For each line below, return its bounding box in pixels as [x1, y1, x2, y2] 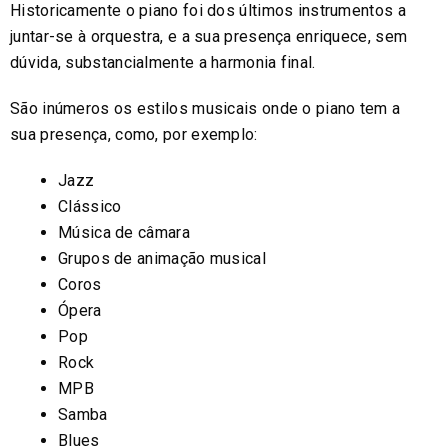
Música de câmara [58, 222, 190, 242]
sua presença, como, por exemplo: [10, 124, 258, 144]
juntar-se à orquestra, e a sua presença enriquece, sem [10, 26, 408, 46]
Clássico [58, 196, 122, 216]
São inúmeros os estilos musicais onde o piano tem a [10, 98, 401, 118]
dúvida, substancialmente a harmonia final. [10, 52, 316, 72]
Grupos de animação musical [58, 248, 266, 268]
